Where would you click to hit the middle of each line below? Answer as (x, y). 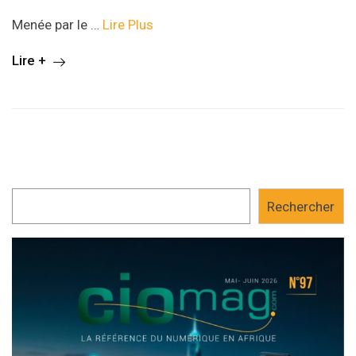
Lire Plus (128, 25)
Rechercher (301, 206)
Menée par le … (57, 25)
